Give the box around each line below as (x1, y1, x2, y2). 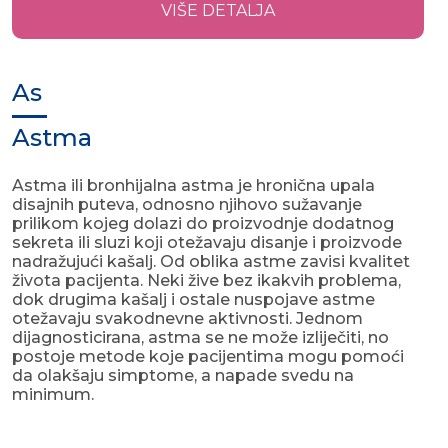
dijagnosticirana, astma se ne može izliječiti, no (12, 328, 389, 348)
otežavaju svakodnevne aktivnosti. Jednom (12, 309, 363, 329)
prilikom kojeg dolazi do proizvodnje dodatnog (12, 214, 394, 234)
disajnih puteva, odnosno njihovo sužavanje (12, 195, 362, 215)
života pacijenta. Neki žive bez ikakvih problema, (12, 271, 401, 291)
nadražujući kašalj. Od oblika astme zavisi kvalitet (12, 252, 410, 272)
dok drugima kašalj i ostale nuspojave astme (12, 290, 375, 310)
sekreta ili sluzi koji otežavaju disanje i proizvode (12, 233, 402, 253)
